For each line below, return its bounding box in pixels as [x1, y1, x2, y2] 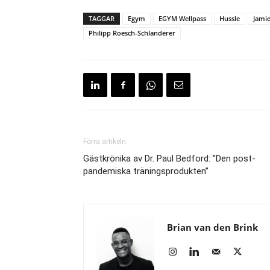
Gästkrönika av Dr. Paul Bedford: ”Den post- [83, 153, 256, 164]
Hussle [219, 14, 240, 23]
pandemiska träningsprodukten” [83, 166, 209, 177]
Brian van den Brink [167, 221, 258, 233]
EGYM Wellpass [159, 14, 206, 23]
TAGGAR [89, 14, 115, 23]
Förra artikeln [83, 137, 126, 146]
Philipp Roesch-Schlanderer [89, 28, 175, 37]
